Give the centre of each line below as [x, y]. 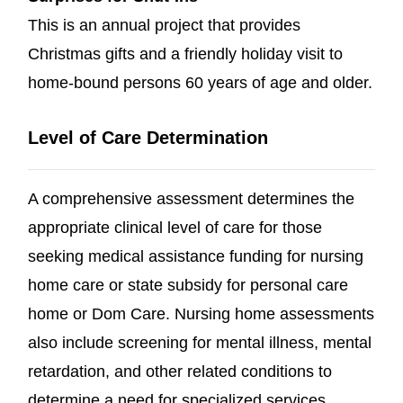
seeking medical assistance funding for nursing [196, 256]
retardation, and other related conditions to [180, 371]
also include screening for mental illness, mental [200, 342]
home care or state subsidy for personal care [188, 285]
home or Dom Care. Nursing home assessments [201, 313]
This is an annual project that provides [164, 25]
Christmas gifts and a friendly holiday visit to [185, 54]
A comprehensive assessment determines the [191, 198]
